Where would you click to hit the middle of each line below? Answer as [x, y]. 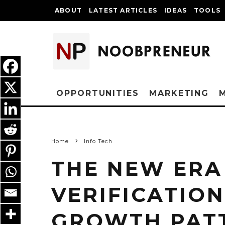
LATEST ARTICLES [123, 10]
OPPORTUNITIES [98, 93]
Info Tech [98, 141]
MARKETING [179, 93]
